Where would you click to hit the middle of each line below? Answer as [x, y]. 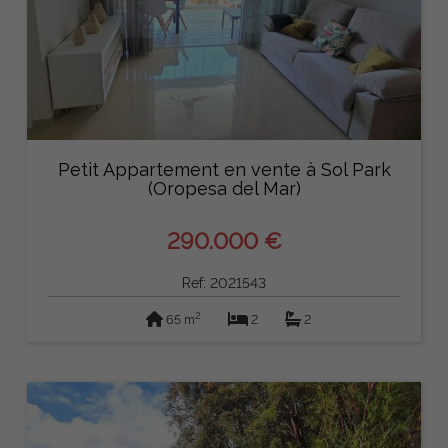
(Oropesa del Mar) [224, 189]
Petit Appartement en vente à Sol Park [224, 170]
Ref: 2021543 [224, 282]
